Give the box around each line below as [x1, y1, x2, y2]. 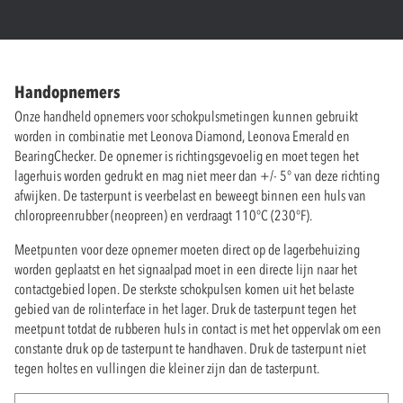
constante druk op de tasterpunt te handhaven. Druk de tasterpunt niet [14, 338, 366, 357]
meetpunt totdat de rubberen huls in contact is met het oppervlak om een [14, 318, 381, 337]
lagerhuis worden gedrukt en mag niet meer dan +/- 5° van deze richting [14, 166, 380, 184]
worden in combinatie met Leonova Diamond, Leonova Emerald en [14, 126, 350, 145]
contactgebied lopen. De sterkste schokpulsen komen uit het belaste [14, 279, 354, 298]
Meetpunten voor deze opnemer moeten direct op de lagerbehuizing [14, 239, 360, 258]
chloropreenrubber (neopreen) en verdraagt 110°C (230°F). [14, 205, 312, 224]
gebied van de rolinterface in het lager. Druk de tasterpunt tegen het [14, 299, 356, 318]
